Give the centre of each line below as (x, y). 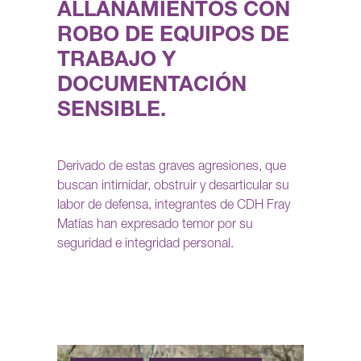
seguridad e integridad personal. (145, 245)
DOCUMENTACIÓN (152, 87)
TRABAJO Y (116, 62)
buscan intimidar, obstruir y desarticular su (173, 187)
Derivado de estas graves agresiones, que (172, 168)
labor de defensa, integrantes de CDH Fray (174, 207)
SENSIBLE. (112, 112)
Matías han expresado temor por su (155, 226)
